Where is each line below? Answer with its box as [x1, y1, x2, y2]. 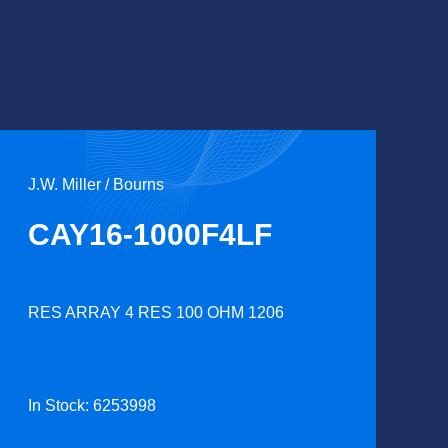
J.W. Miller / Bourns [27, 176, 164, 193]
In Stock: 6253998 [27, 397, 156, 414]
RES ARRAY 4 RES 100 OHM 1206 [27, 304, 284, 321]
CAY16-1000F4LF [27, 218, 272, 251]
